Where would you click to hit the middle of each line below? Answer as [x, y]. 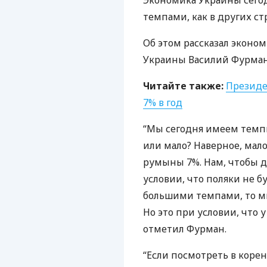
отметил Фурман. [185, 229]
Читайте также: [183, 86]
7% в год [163, 103]
